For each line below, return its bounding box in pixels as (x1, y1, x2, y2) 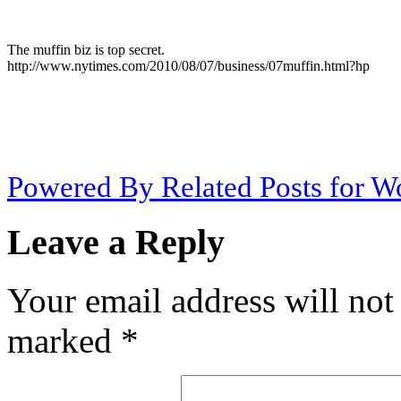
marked (7, 320, 121, 360)
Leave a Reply (7, 222, 225, 263)
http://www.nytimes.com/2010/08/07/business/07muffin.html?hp (7, 58, 370, 74)
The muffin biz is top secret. (7, 42, 165, 58)
